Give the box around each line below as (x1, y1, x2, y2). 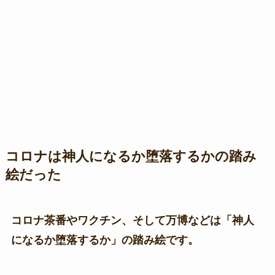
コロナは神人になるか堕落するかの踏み (5, 149, 257, 164)
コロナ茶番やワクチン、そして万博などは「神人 (10, 214, 254, 227)
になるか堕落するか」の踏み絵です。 (10, 233, 199, 246)
